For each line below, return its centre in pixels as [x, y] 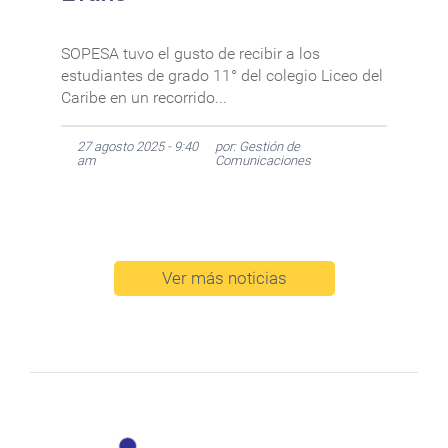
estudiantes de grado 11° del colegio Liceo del [221, 76]
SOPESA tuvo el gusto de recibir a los [190, 54]
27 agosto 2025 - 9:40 [137, 147]
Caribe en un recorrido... [143, 98]
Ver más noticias [224, 278]
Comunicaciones [262, 161]
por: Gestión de [257, 147]
